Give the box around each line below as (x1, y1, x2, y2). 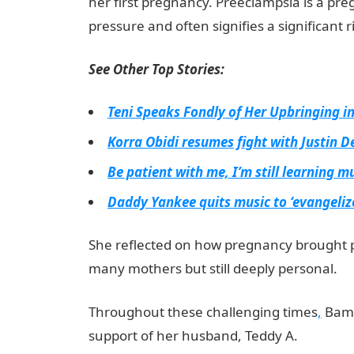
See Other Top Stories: (88, 60, 224, 78)
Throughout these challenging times (88, 303, 318, 321)
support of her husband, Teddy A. (88, 326, 298, 345)
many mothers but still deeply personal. (88, 259, 337, 277)
